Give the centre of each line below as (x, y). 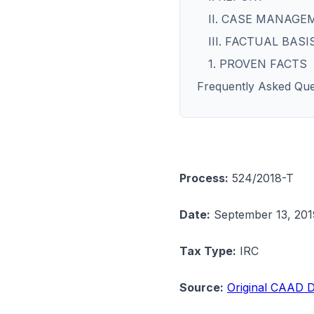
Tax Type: (208, 251)
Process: (204, 178)
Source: (202, 287)
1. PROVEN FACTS (258, 64)
